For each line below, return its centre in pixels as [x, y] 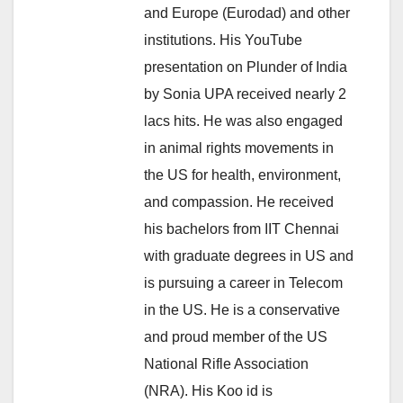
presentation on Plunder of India [246, 67]
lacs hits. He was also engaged [243, 121]
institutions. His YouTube [223, 40]
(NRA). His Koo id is [208, 390]
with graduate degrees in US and [249, 255]
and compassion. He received [239, 201]
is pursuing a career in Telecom [243, 282]
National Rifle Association [226, 363]
